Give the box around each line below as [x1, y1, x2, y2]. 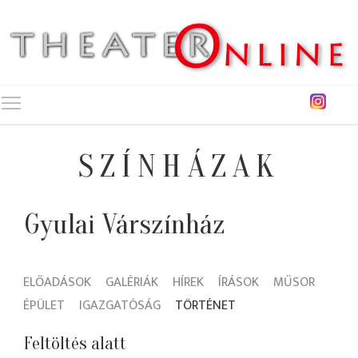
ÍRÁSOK [218, 271, 259, 294]
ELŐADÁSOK [23, 271, 91, 294]
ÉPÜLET [23, 294, 65, 317]
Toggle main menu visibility [22, 92, 173, 108]
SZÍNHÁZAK [78, 148, 280, 186]
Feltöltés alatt [24, 333, 126, 355]
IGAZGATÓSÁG [79, 294, 161, 317]
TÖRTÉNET [175, 294, 236, 317]
